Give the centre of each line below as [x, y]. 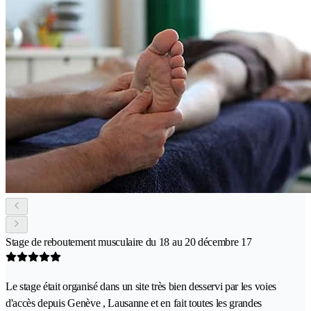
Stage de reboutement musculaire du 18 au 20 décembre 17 [129, 242]
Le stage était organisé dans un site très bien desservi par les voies [141, 286]
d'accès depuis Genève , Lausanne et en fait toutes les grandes [134, 303]
